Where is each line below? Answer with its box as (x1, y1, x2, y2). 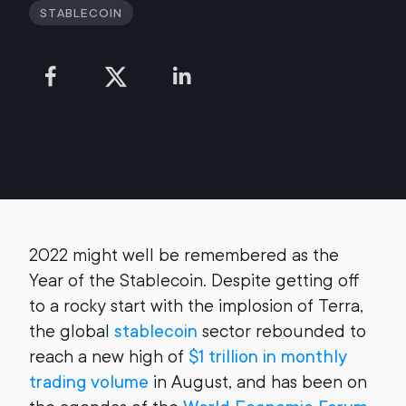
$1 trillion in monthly (188, 346, 347, 367)
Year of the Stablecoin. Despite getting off (29, 270, 360, 291)
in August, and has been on (149, 372, 367, 392)
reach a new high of (29, 346, 188, 367)
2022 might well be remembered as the (29, 245, 339, 266)
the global (29, 321, 114, 342)
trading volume (29, 372, 149, 392)
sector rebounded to (198, 321, 366, 342)
